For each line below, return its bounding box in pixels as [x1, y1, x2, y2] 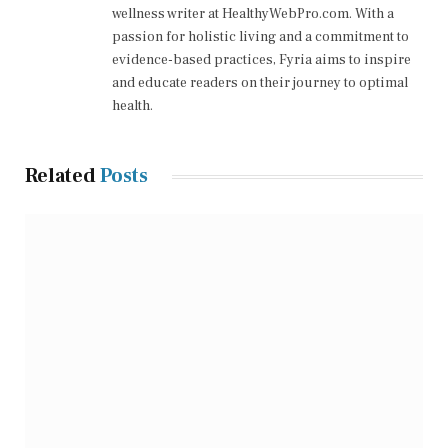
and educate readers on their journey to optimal [112, 74, 408, 93]
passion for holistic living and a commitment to [112, 28, 409, 47]
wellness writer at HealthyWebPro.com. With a [112, 5, 394, 24]
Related [25, 163, 100, 190]
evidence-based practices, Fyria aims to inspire [112, 51, 411, 70]
